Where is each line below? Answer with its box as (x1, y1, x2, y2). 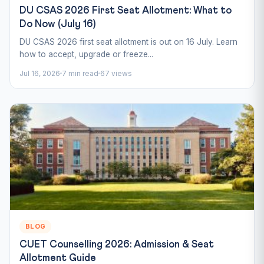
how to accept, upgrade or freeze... (19, 49, 153, 59)
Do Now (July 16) (19, 19, 95, 29)
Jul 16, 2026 (19, 68, 60, 78)
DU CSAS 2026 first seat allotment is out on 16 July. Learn (19, 37, 237, 47)
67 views (100, 68, 132, 78)
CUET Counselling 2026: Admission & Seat (19, 239, 214, 250)
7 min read (62, 68, 98, 78)
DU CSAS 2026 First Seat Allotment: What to (19, 5, 232, 16)
